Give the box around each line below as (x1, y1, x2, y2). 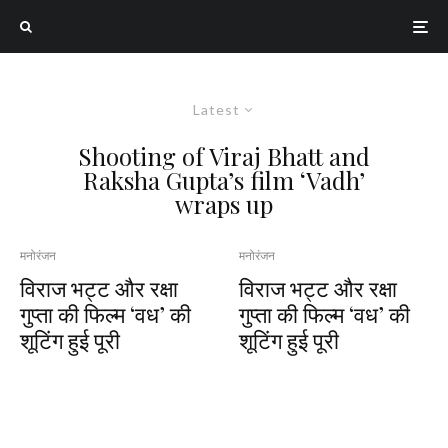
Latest (193, 101, 240, 118)
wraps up (175, 188, 273, 220)
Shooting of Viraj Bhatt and (78, 140, 370, 172)
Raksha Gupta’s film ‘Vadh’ (83, 164, 365, 196)
